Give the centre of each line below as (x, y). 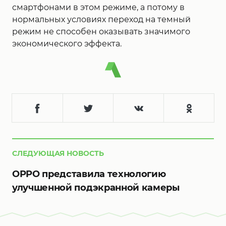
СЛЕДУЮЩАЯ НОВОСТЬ (58, 154)
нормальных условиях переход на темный (101, 19)
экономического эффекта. (67, 44)
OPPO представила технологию (89, 174)
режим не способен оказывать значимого (101, 32)
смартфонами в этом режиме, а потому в (98, 7)
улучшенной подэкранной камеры (96, 188)
